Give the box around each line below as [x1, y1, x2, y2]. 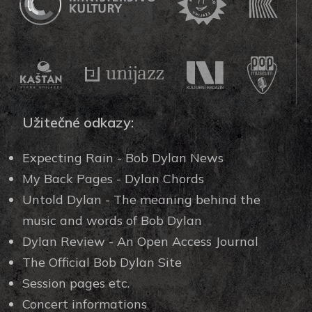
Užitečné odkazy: [22, 114, 134, 131]
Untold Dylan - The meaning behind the [22, 192, 261, 208]
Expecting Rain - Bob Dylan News [22, 150, 224, 166]
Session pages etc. [22, 275, 130, 291]
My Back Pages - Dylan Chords [22, 171, 205, 187]
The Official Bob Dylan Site [22, 254, 182, 270]
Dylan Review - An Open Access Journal [22, 233, 259, 249]
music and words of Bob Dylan [22, 212, 203, 228]
